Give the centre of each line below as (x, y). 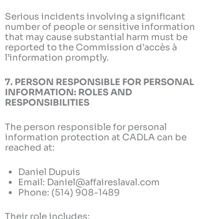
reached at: (30, 148)
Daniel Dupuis (49, 172)
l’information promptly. (57, 57)
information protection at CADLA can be (96, 137)
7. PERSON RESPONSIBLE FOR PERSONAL (99, 82)
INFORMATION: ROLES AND (68, 92)
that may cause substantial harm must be (96, 37)
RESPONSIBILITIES (47, 102)
